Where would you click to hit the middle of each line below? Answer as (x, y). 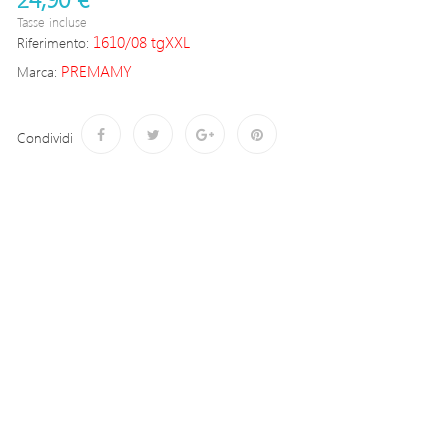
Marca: (37, 71)
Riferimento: (53, 42)
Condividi (45, 137)
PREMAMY (96, 70)
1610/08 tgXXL (141, 41)
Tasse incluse (52, 21)
